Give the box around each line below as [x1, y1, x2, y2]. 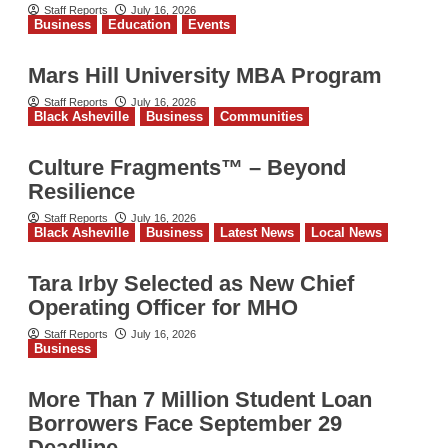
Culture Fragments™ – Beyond [27, 154, 346, 180]
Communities [219, 108, 303, 124]
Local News [310, 224, 382, 240]
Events [187, 16, 230, 32]
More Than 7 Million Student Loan [27, 386, 372, 412]
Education [107, 16, 171, 32]
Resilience [27, 178, 135, 204]
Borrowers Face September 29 [27, 410, 342, 436]
